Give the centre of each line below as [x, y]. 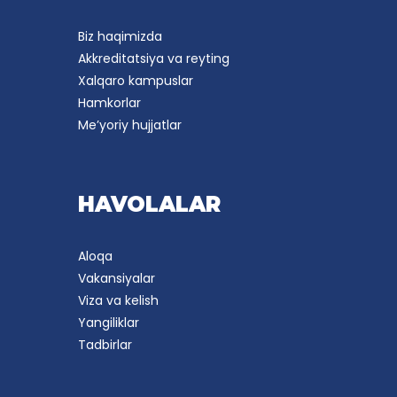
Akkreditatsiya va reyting [154, 58]
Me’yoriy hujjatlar [130, 125]
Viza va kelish [118, 300]
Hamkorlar [109, 102]
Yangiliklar [109, 322]
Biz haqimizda [120, 36]
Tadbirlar [105, 344]
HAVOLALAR [149, 204]
